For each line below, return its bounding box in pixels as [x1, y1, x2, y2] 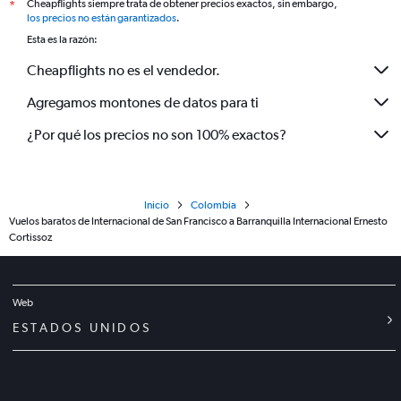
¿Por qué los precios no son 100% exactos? [27, 125, 286, 143]
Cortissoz [9, 231, 52, 243]
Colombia [190, 199, 236, 211]
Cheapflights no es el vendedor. [27, 61, 220, 79]
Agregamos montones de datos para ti [27, 93, 259, 111]
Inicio [143, 199, 169, 211]
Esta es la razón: [27, 33, 98, 46]
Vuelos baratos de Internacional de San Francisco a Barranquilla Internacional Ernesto [9, 215, 388, 227]
